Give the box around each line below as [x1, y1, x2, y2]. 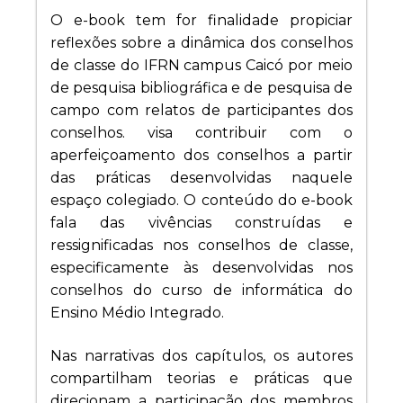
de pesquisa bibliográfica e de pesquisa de [50, 79, 353, 97]
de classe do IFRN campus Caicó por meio [50, 57, 353, 75]
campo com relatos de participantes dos [50, 102, 353, 120]
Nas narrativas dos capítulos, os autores [50, 346, 353, 364]
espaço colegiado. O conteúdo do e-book [50, 192, 353, 210]
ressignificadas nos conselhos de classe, [50, 237, 353, 255]
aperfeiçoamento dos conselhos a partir [50, 147, 353, 165]
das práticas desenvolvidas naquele [50, 169, 353, 187]
